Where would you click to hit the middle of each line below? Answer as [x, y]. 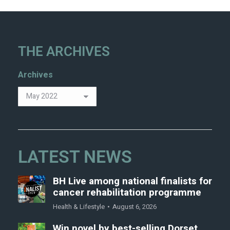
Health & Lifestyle [79, 206]
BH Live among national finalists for [132, 181]
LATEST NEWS [75, 156]
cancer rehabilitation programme [127, 192]
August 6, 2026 [134, 206]
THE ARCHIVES [64, 51]
